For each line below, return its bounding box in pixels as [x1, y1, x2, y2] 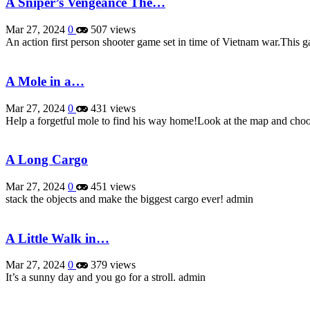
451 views [88, 180, 136, 192]
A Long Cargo [6, 152, 88, 167]
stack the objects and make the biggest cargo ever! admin [6, 192, 253, 205]
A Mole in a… [6, 73, 84, 89]
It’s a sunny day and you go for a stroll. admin [6, 271, 206, 284]
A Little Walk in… [6, 230, 109, 246]
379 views [88, 259, 136, 271]
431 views [88, 102, 136, 114]
